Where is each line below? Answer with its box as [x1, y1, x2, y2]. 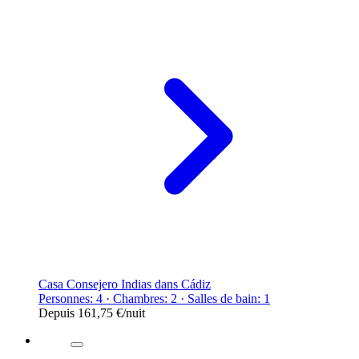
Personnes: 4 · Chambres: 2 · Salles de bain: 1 [38, 291, 270, 305]
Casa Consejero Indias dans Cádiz [38, 276, 211, 291]
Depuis [38, 305, 78, 320]
